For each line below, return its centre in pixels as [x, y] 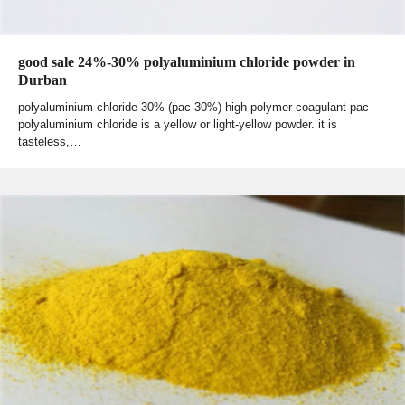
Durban [42, 80]
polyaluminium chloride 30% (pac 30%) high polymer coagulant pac [193, 108]
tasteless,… [50, 142]
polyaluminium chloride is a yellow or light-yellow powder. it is [178, 125]
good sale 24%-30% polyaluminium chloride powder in [187, 62]
